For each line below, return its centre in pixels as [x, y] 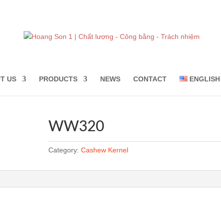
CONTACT [150, 79]
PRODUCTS [58, 79]
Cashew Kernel [105, 150]
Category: [65, 150]
